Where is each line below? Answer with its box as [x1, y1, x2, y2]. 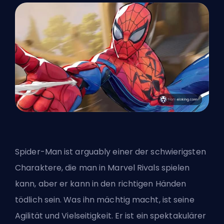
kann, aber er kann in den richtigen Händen [15, 177, 186, 189]
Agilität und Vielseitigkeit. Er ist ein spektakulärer [15, 209, 206, 221]
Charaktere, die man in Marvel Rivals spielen [15, 161, 190, 173]
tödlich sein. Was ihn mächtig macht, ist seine [15, 193, 194, 205]
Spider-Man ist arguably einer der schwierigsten [15, 145, 206, 157]
